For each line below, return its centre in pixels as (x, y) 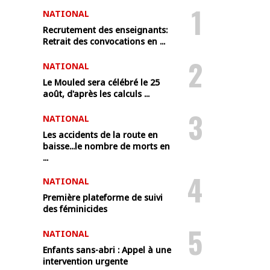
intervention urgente (85, 261)
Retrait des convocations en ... (104, 41)
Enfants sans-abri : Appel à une (107, 250)
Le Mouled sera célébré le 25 (101, 82)
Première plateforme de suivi (103, 197)
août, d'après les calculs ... (96, 94)
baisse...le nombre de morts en (106, 146)
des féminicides (75, 209)
